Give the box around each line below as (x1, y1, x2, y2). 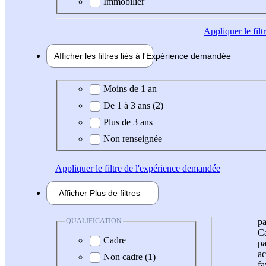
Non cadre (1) (103, 251, 156, 262)
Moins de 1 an (103, 84, 157, 94)
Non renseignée (103, 134, 162, 144)
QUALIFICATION (66, 217, 122, 226)
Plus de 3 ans (103, 117, 153, 128)
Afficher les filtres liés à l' (54, 50, 146, 61)
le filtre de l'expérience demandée (93, 163, 220, 174)
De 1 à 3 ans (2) (103, 100, 163, 111)
